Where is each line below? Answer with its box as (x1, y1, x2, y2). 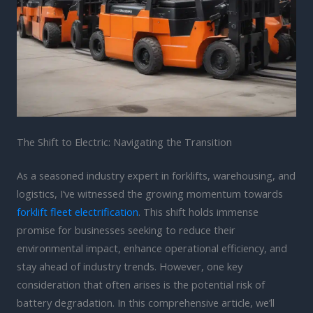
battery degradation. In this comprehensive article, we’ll (17, 295, 275, 310)
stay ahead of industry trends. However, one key (17, 259, 242, 273)
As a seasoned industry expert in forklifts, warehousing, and (17, 168, 296, 182)
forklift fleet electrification (17, 204, 138, 219)
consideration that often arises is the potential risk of (17, 277, 265, 291)
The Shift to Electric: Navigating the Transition (17, 134, 232, 149)
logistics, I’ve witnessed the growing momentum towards (17, 186, 283, 201)
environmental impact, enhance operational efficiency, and (17, 240, 287, 255)
